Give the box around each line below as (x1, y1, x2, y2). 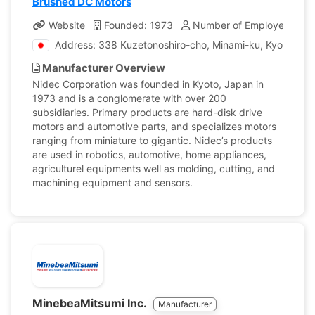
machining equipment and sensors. (32, 176, 193, 188)
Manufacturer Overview (40, 61, 165, 75)
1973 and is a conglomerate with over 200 (32, 92, 226, 104)
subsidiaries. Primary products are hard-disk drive (32, 106, 262, 118)
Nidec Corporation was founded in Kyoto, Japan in (32, 78, 264, 90)
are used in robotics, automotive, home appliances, (32, 148, 266, 160)
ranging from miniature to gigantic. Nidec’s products (32, 134, 272, 146)
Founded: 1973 (101, 19, 173, 31)
